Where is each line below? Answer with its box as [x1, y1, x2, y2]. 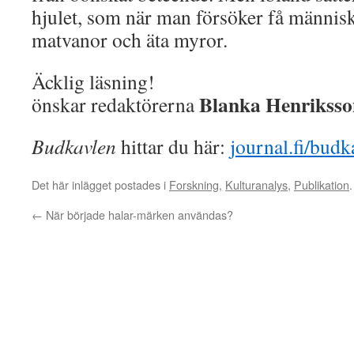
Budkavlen [32, 132, 116, 160]
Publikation [294, 175, 349, 193]
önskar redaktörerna [32, 90, 199, 118]
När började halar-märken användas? [43, 205, 233, 223]
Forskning [169, 175, 219, 193]
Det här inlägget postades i [32, 175, 169, 193]
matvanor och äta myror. [32, 25, 228, 53]
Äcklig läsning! [32, 67, 155, 95]
